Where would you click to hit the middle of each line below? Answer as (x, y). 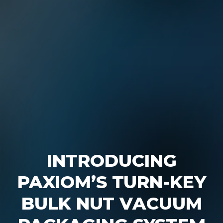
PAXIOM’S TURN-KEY (111, 182)
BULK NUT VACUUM (111, 204)
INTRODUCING (111, 161)
